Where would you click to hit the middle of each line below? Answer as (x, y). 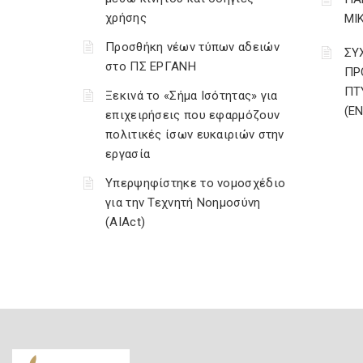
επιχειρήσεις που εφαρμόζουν (193, 115)
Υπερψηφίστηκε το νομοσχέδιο (196, 183)
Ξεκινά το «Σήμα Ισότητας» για (192, 96)
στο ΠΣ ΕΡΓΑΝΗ (151, 66)
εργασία (128, 154)
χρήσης (126, 18)
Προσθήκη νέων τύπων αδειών (192, 47)
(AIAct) (126, 222)
